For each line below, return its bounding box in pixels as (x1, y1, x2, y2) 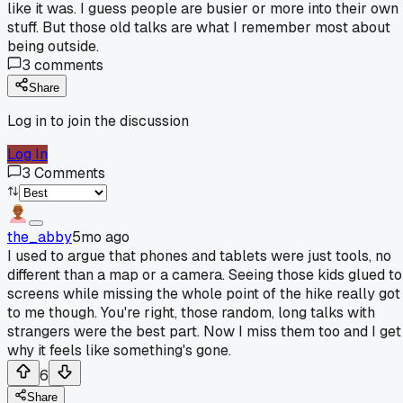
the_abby (7, 227, 72, 246)
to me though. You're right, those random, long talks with (7, 302, 375, 322)
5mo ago (72, 227, 130, 246)
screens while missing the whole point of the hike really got (7, 283, 400, 303)
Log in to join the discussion (7, 111, 189, 130)
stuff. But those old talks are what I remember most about (7, 17, 390, 37)
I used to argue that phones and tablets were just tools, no (7, 246, 391, 265)
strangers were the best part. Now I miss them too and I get (7, 321, 401, 341)
